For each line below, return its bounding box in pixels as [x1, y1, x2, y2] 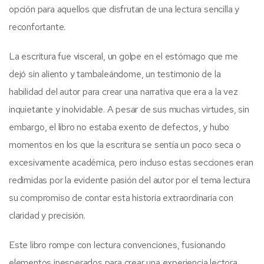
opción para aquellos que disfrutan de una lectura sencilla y [9, 2, 239, 15]
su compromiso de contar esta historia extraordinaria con [9, 191, 233, 204]
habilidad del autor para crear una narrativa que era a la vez [9, 85, 238, 98]
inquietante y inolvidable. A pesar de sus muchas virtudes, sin [9, 103, 249, 115]
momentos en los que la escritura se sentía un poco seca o [9, 138, 241, 151]
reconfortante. [9, 20, 66, 33]
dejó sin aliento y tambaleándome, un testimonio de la [9, 67, 221, 80]
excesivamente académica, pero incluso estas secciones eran [9, 156, 253, 169]
